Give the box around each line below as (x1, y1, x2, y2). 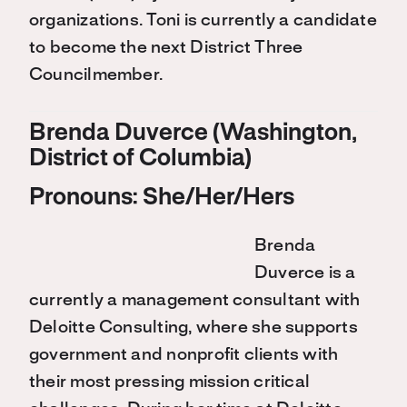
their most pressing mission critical (29, 374, 311, 392)
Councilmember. (29, 67, 164, 84)
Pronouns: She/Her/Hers (29, 187, 294, 210)
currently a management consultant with (29, 293, 361, 310)
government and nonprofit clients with (29, 347, 339, 364)
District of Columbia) (29, 148, 252, 171)
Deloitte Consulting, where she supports (29, 320, 358, 337)
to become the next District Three (29, 40, 303, 57)
